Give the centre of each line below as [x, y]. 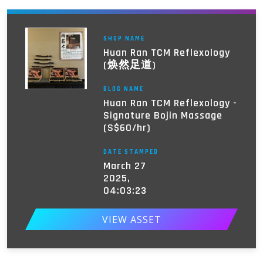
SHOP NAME [124, 39]
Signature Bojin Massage [163, 116]
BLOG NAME [123, 90]
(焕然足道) [129, 65]
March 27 [124, 166]
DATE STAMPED [131, 152]
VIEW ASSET [131, 219]
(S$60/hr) [127, 128]
